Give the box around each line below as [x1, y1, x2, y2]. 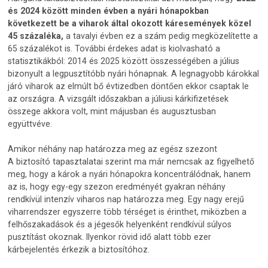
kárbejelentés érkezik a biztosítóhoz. [8, 244, 150, 254]
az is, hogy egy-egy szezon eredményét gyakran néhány [8, 181, 226, 191]
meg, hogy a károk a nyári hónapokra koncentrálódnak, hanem [8, 169, 251, 179]
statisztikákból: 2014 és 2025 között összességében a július [8, 56, 240, 66]
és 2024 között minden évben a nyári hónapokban [8, 5, 209, 16]
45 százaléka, [8, 31, 64, 41]
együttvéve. [8, 118, 53, 129]
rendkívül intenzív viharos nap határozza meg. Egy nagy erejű [8, 194, 245, 204]
